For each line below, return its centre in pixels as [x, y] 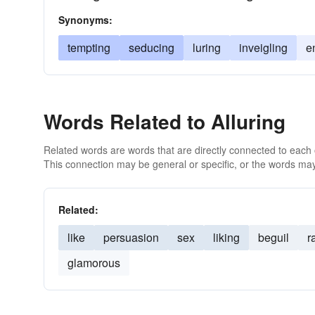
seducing [152, 47]
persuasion [131, 237]
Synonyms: [85, 20]
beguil [274, 237]
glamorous [94, 263]
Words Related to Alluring [165, 121]
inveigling [263, 47]
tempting [89, 47]
